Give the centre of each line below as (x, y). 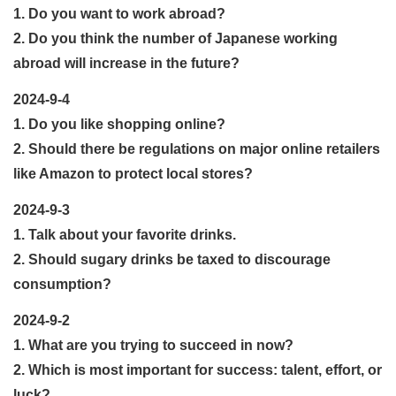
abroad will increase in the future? (126, 63)
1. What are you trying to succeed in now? (153, 345)
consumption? (62, 284)
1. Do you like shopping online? (119, 124)
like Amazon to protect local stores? (133, 173)
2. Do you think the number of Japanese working (175, 38)
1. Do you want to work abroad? (119, 13)
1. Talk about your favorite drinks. (125, 234)
